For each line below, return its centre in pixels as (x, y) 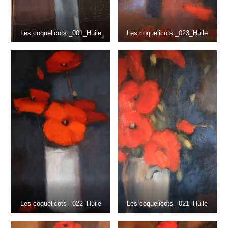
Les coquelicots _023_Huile (167, 33)
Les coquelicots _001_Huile (61, 33)
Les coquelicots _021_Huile (167, 204)
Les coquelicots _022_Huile (61, 204)
